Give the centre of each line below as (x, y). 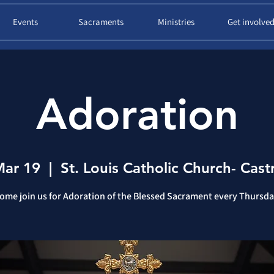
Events (25, 22)
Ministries (176, 22)
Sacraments (101, 22)
